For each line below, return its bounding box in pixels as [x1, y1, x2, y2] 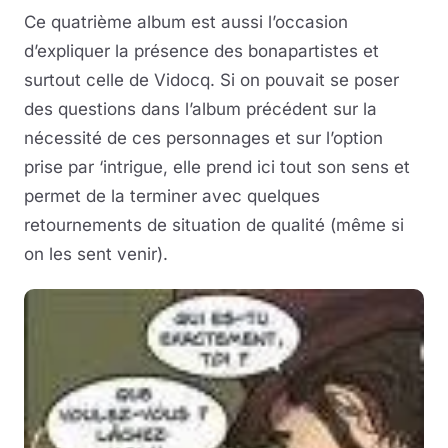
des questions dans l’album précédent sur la [24, 99, 377, 120]
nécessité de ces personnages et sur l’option [24, 128, 383, 149]
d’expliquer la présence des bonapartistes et [24, 41, 379, 62]
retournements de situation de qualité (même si [24, 215, 404, 236]
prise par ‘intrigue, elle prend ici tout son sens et [24, 157, 410, 178]
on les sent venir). [24, 244, 168, 265]
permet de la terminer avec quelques [24, 186, 320, 207]
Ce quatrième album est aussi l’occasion [24, 12, 348, 33]
